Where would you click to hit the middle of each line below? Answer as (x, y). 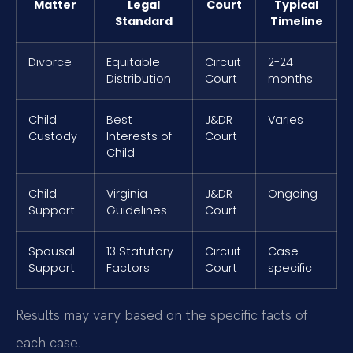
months (290, 78)
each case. (48, 342)
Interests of (139, 136)
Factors (128, 268)
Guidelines (137, 210)
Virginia (127, 193)
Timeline (296, 21)
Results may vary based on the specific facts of (162, 314)
